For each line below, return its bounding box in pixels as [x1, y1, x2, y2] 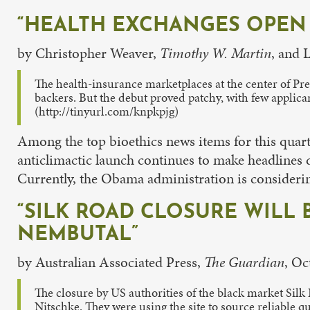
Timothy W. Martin [160, 43, 271, 63]
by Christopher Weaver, [17, 43, 160, 63]
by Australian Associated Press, [17, 252, 204, 272]
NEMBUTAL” [17, 224, 138, 245]
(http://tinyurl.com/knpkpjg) [35, 102, 179, 120]
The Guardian [204, 252, 284, 272]
